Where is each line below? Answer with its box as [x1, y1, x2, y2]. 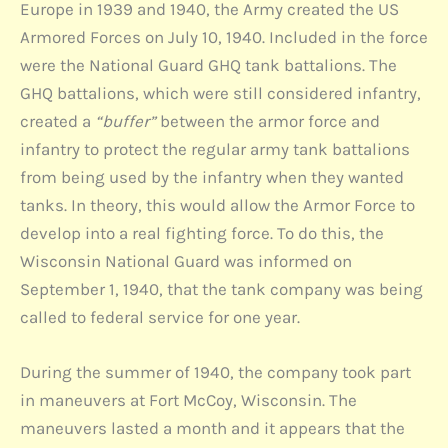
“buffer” [95, 111, 156, 132]
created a [20, 111, 95, 132]
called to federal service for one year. [20, 307, 300, 328]
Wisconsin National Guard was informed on [20, 251, 352, 272]
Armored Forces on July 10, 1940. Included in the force [20, 27, 428, 48]
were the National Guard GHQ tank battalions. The [20, 55, 397, 76]
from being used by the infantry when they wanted [20, 167, 404, 188]
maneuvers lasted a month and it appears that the [20, 418, 405, 439]
